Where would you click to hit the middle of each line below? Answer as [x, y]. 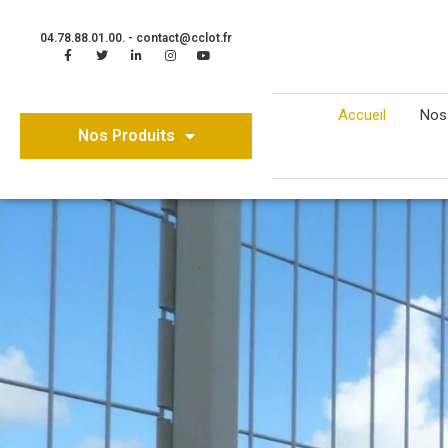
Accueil [361, 115]
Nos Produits [126, 135]
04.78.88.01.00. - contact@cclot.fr [136, 37]
